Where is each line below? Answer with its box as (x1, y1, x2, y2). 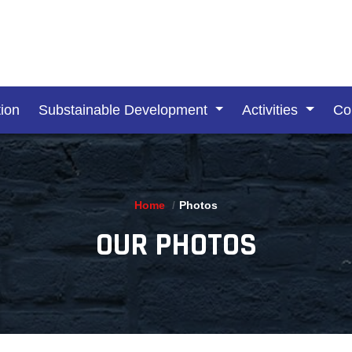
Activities (242, 102, 302, 119)
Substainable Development (38, 102, 211, 119)
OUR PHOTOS (95, 225, 257, 266)
